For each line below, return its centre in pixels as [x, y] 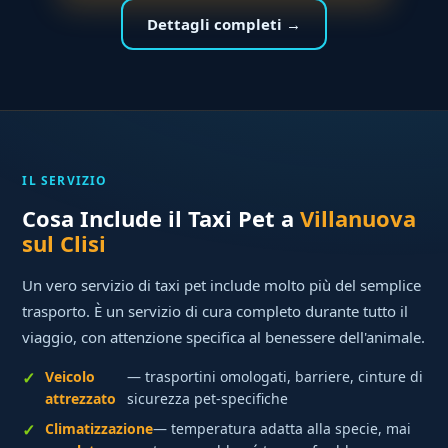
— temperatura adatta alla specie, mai [282, 429]
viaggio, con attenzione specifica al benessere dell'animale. [224, 337]
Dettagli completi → [224, 24]
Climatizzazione [99, 429]
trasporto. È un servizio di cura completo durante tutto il [215, 311]
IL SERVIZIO [65, 181]
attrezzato [81, 399]
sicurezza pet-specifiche [207, 399]
